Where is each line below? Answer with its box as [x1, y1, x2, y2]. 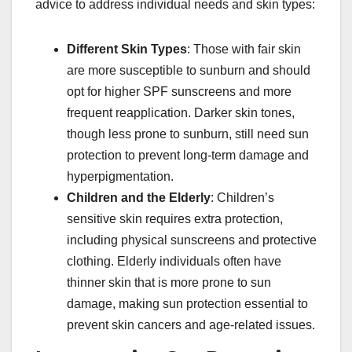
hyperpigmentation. [67, 169, 174, 183]
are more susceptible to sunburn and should [67, 63, 310, 77]
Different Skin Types [67, 42, 187, 56]
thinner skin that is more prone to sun [67, 275, 271, 289]
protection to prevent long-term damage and [67, 148, 309, 162]
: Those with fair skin [187, 42, 301, 56]
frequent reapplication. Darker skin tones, [67, 105, 295, 119]
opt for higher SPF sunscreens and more [67, 84, 291, 98]
